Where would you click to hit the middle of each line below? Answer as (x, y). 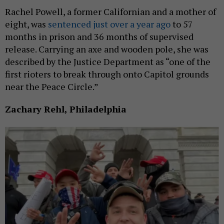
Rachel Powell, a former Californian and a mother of (110, 12)
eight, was (26, 24)
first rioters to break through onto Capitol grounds (107, 74)
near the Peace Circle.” (52, 87)
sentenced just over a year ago (109, 24)
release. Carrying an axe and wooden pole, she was (107, 49)
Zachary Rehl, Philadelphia (66, 109)
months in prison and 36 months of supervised (99, 37)
